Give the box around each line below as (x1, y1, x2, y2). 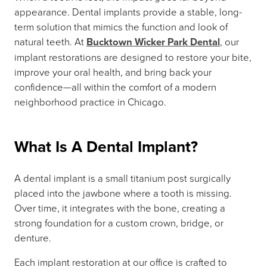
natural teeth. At (14, 35, 86, 48)
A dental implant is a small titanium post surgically (14, 171, 231, 185)
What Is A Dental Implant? (14, 135, 198, 159)
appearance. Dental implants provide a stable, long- (14, 5, 242, 18)
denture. (14, 231, 51, 244)
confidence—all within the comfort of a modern (14, 80, 216, 94)
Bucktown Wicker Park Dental (86, 35, 220, 49)
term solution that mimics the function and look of (14, 20, 228, 33)
